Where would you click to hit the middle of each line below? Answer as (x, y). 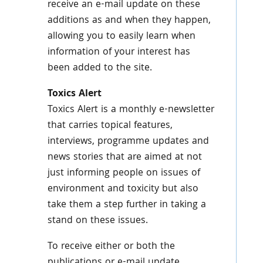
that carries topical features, (110, 126)
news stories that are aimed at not (124, 158)
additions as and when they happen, (129, 21)
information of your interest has (119, 53)
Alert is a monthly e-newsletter (146, 110)
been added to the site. (100, 68)
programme (123, 142)
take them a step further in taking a (127, 205)
